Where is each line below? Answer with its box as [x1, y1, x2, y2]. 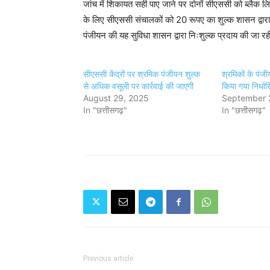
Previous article [83, 254, 133, 263]
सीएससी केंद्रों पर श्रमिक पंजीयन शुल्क [83, 69, 200, 80]
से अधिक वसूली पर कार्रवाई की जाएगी [83, 81, 193, 92]
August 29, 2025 [83, 93, 149, 104]
